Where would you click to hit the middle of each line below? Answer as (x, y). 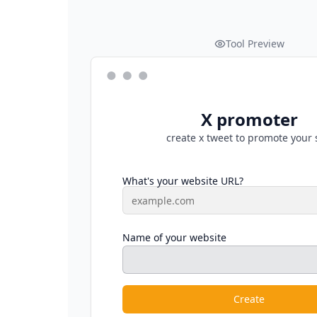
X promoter (249, 119)
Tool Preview (255, 44)
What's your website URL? (183, 181)
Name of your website (174, 237)
